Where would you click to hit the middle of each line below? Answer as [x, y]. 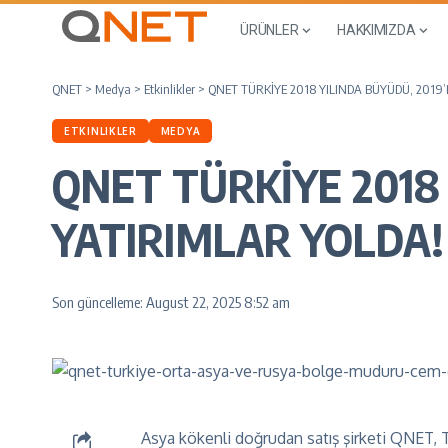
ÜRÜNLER [269, 29]
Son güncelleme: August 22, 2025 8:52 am [171, 301]
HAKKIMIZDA [376, 29]
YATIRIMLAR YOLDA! [248, 239]
